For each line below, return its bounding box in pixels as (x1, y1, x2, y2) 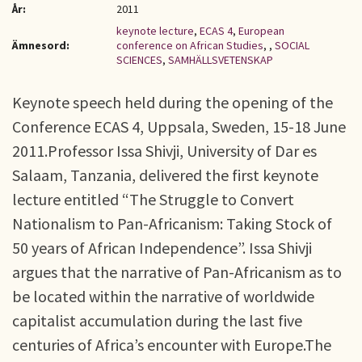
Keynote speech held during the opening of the (12, 92, 333, 112)
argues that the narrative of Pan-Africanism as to (12, 262, 342, 282)
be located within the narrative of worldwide (12, 286, 314, 306)
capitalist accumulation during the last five (12, 310, 302, 330)
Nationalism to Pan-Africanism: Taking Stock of (12, 213, 332, 234)
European (238, 23, 284, 38)
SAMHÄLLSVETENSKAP (168, 53, 273, 67)
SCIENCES (116, 53, 162, 67)
